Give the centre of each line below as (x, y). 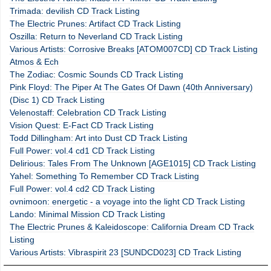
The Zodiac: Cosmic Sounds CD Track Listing (96, 75)
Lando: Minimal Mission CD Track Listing (87, 214)
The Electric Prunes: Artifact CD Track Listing (95, 24)
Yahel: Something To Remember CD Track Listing (104, 176)
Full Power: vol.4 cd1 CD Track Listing (82, 151)
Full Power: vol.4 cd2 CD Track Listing (82, 189)
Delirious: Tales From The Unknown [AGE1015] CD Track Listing (133, 164)
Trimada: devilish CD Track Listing (75, 11)
